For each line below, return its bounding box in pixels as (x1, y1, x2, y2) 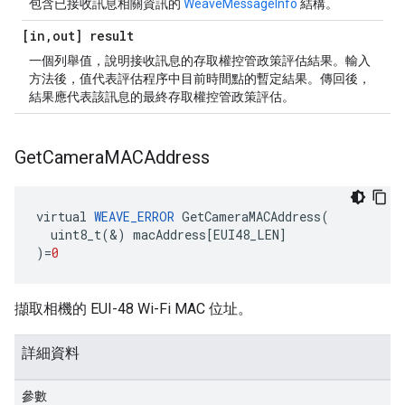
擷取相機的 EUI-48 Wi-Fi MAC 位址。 (14, 300, 252, 317)
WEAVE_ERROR (94, 208, 174, 225)
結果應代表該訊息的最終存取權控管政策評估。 (29, 89, 295, 104)
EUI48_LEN (213, 226, 279, 243)
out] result (52, 27, 134, 44)
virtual (36, 208, 87, 225)
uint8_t (51, 226, 101, 243)
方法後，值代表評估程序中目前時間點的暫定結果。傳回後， (29, 71, 371, 86)
